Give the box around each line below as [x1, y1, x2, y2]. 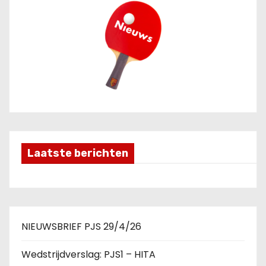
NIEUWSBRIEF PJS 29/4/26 [21, 220, 141, 233]
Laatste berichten [27, 147, 128, 160]
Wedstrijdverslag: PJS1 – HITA [21, 248, 156, 261]
